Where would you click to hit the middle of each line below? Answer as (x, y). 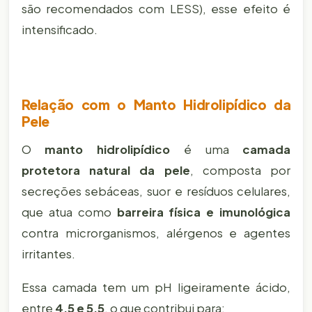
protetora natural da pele (106, 170)
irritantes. (48, 253)
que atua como (69, 212)
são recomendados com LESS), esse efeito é (156, 9)
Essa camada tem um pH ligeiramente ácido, (156, 288)
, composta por (240, 170)
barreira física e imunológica (204, 212)
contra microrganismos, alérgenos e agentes (156, 233)
